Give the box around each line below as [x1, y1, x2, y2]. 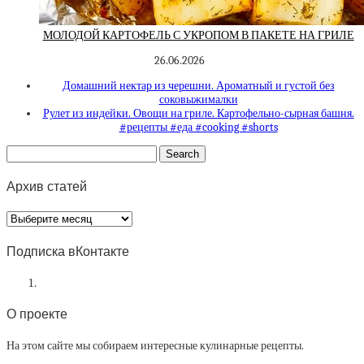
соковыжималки [158, 92, 238, 106]
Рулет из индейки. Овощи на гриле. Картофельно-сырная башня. [42, 106, 354, 120]
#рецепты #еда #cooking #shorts [119, 119, 278, 134]
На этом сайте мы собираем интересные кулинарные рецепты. [6, 339, 304, 353]
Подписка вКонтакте [6, 244, 129, 258]
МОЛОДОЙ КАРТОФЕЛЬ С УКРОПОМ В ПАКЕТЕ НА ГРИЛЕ [42, 28, 354, 42]
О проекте [6, 307, 67, 322]
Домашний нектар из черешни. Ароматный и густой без [62, 78, 335, 93]
